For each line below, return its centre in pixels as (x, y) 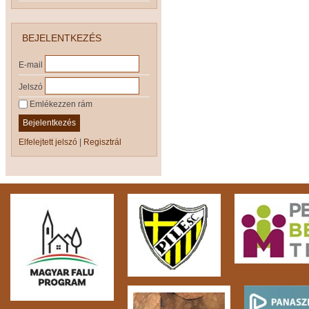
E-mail (31, 65)
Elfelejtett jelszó (48, 142)
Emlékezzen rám (60, 104)
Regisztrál (102, 142)
